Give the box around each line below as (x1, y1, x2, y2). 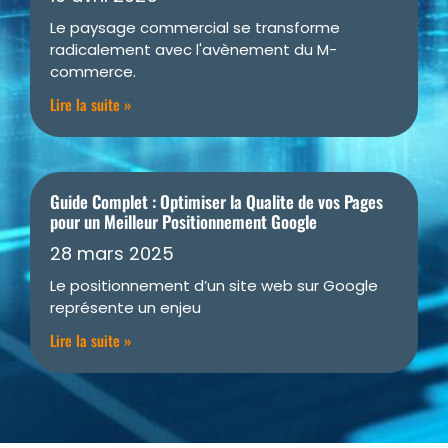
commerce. (50, 60, 136, 82)
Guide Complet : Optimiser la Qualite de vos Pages (50, 188, 383, 214)
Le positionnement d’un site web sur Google (50, 274, 378, 296)
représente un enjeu (50, 296, 201, 318)
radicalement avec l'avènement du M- (50, 38, 337, 60)
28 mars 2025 (50, 240, 174, 266)
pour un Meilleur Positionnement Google (50, 208, 317, 234)
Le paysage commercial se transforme (50, 16, 340, 38)
